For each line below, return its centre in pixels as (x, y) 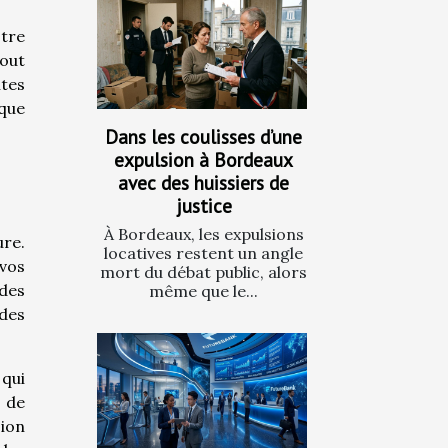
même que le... (203, 290)
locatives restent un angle (203, 252)
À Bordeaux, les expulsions (203, 233)
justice (203, 205)
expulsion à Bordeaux (203, 159)
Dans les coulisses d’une (203, 136)
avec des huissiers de (203, 182)
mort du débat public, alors (203, 271)
